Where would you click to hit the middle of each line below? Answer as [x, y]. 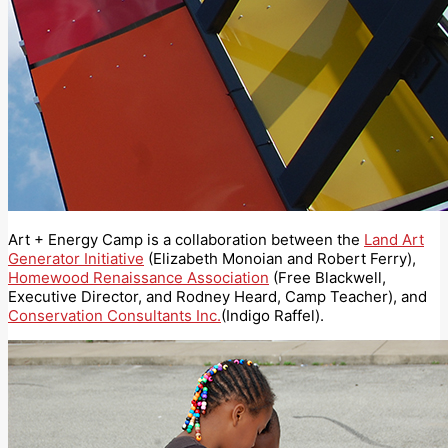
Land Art [394, 240]
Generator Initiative [76, 259]
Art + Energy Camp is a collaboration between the [186, 240]
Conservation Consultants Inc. [114, 316]
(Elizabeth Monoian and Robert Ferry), [280, 259]
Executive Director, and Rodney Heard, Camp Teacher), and [217, 297]
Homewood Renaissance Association [138, 278]
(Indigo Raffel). [272, 316]
